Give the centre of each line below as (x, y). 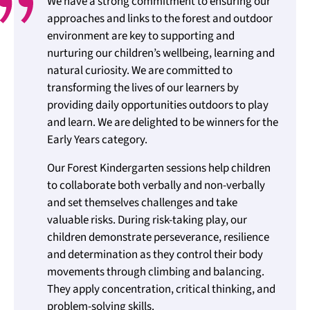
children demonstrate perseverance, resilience (158, 237)
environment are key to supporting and (141, 36)
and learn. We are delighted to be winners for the (163, 122)
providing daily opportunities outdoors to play (158, 105)
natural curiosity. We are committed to (140, 71)
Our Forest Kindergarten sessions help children (159, 168)
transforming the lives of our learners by (143, 88)
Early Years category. (97, 140)
